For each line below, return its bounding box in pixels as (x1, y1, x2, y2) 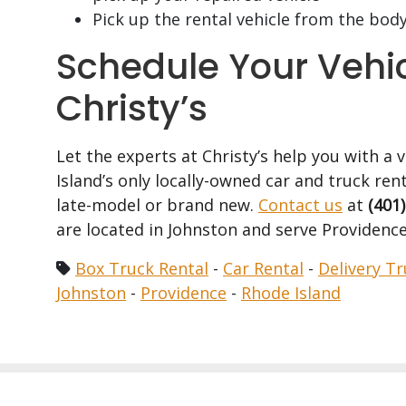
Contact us (258, 194, 343, 216)
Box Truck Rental (75, 257, 208, 279)
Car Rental (223, 257, 304, 279)
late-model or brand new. (56, 194, 258, 216)
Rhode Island (241, 282, 341, 304)
